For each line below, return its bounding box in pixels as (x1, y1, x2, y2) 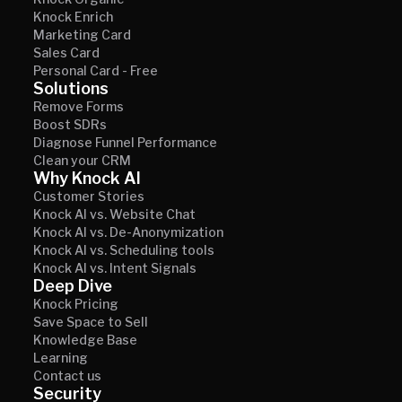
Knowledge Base (33, 332, 137, 348)
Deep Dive (33, 276, 112, 296)
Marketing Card (33, 27, 131, 43)
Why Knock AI (33, 169, 141, 188)
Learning (33, 350, 88, 366)
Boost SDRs (33, 117, 107, 133)
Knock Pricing (33, 296, 118, 312)
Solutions (33, 79, 109, 99)
